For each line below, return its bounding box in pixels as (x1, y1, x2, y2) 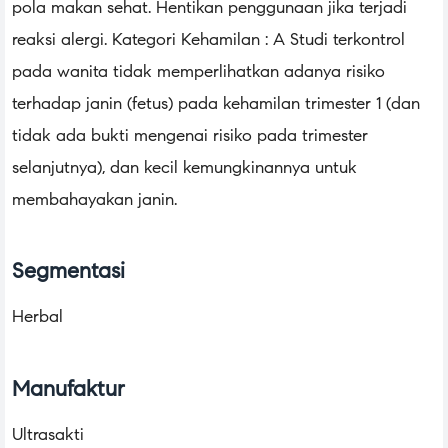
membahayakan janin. (12, 188, 177, 210)
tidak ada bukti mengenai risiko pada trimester (12, 124, 368, 146)
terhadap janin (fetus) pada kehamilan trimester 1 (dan (12, 92, 420, 114)
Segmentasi (12, 257, 125, 285)
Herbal (12, 306, 63, 328)
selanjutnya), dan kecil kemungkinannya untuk (12, 156, 357, 178)
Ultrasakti (12, 423, 84, 445)
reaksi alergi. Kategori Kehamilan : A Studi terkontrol (12, 28, 405, 50)
